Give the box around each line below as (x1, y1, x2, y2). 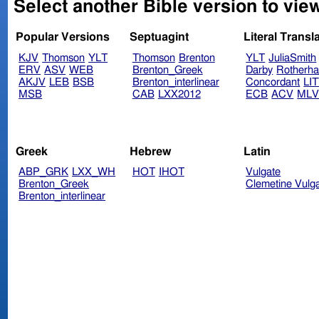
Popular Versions (16, 31, 110, 43)
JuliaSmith (268, 53, 317, 64)
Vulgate (246, 167, 281, 178)
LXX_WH (72, 167, 116, 178)
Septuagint (129, 31, 189, 43)
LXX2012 (157, 89, 201, 100)
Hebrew (129, 145, 172, 157)
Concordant (246, 77, 300, 88)
